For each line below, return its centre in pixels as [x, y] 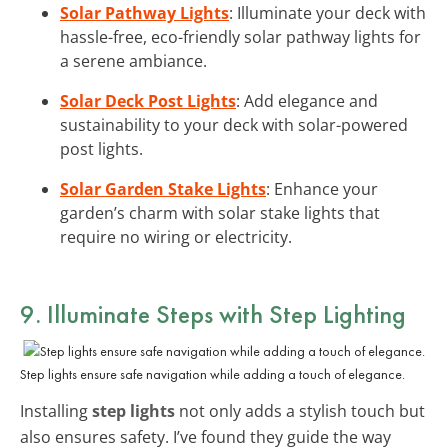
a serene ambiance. [133, 60]
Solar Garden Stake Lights [163, 188]
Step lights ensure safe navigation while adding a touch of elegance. [212, 373]
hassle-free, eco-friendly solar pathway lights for [240, 36]
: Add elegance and [307, 100]
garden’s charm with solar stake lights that [220, 212]
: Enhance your [322, 188]
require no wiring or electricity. [176, 236]
